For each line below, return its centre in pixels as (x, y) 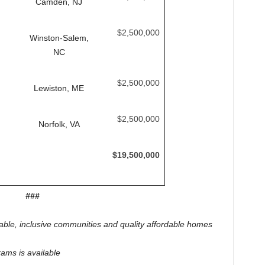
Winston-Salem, (59, 38)
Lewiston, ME (59, 88)
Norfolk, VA (59, 124)
